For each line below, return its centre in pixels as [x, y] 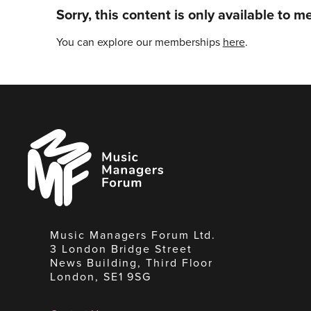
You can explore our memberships [139, 42]
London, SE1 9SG [101, 276]
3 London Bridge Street [121, 249]
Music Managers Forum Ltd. [133, 235]
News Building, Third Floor [132, 262]
